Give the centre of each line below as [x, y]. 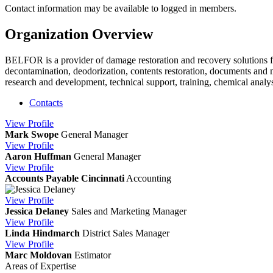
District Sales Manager [126, 233]
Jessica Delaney [37, 211]
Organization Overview [79, 34]
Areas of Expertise [41, 266]
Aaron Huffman [38, 156]
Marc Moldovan [38, 255]
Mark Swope [32, 134]
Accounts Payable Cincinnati [65, 178]
